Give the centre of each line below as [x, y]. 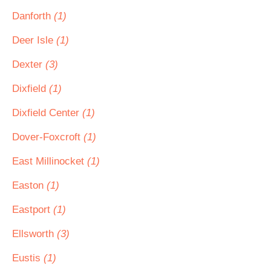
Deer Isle [34, 40]
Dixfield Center [47, 113]
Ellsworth [34, 234]
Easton [29, 185]
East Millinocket [50, 161]
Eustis [28, 258]
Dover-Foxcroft [48, 137]
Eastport [33, 210]
